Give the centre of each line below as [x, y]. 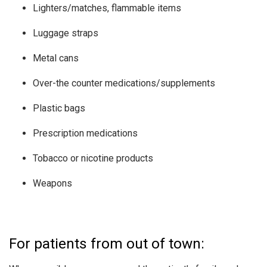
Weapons [53, 184]
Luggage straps [66, 33]
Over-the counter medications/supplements [125, 83]
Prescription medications [86, 133]
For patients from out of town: [107, 244]
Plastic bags [60, 108]
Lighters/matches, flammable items [108, 8]
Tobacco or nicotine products [94, 159]
